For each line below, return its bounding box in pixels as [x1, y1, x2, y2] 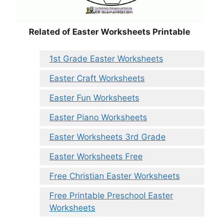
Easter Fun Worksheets [49, 93, 139, 103]
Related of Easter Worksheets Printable [29, 26, 190, 37]
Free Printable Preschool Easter [49, 191, 173, 201]
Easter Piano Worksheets [49, 112, 147, 123]
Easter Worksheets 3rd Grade [49, 132, 166, 142]
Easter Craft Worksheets [49, 73, 145, 84]
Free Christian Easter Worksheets [49, 171, 180, 181]
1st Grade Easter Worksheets [49, 54, 163, 64]
